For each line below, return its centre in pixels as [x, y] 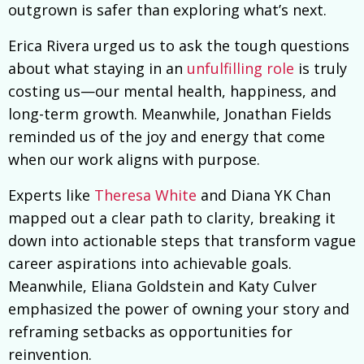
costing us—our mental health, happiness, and [172, 91]
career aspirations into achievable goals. [150, 264]
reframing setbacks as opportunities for [150, 332]
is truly [321, 69]
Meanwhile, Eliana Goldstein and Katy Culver [162, 286]
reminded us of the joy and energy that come [167, 137]
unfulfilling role [240, 69]
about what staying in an [97, 69]
